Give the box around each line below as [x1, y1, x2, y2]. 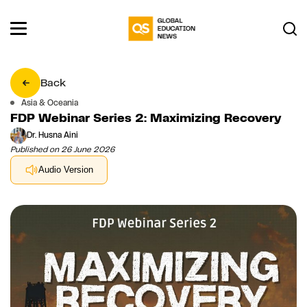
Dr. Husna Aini [27, 130, 78, 141]
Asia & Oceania [21, 97, 78, 108]
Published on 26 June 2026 [10, 143, 114, 155]
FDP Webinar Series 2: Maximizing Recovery [10, 110, 282, 125]
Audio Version [38, 164, 93, 175]
